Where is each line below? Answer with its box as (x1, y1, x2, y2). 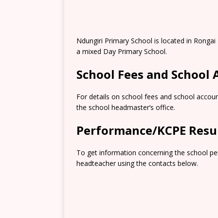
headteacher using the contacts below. (76, 159, 198, 168)
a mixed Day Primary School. (76, 47, 167, 56)
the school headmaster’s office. (76, 103, 175, 112)
